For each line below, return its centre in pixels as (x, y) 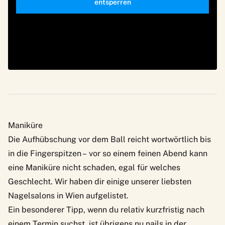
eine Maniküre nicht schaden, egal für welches (94, 168)
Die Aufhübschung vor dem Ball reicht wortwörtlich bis (109, 140)
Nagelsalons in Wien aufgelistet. (68, 196)
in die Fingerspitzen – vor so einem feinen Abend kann (108, 154)
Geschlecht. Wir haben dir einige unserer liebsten (100, 182)
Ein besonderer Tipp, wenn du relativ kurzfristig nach (106, 210)
